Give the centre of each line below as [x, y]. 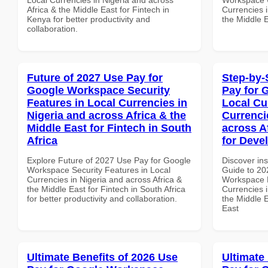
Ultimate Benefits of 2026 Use [102, 257]
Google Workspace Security [98, 90]
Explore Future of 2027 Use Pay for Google [109, 160]
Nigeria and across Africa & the [106, 115]
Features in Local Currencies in [107, 103]
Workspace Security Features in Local [99, 170]
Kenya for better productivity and [89, 19]
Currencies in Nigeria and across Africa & [104, 179]
